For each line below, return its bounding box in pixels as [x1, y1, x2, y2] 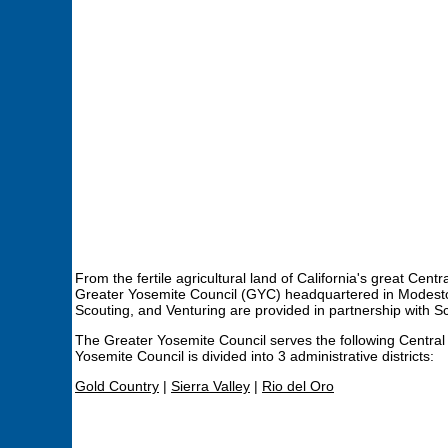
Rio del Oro [262, 378, 334, 394]
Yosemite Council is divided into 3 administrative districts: [75, 348, 434, 364]
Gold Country [75, 378, 159, 394]
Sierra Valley [171, 378, 250, 394]
